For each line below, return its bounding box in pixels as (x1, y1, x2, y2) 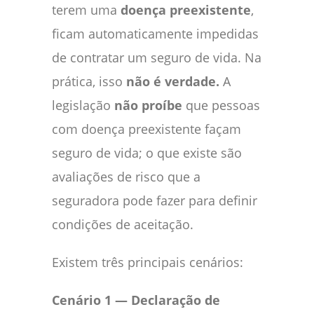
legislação (52, 96, 114, 114)
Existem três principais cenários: (52, 253, 243, 271)
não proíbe (114, 96, 182, 114)
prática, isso (52, 72, 126, 90)
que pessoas (182, 96, 260, 114)
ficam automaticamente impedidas (52, 25, 259, 42)
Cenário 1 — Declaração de (52, 291, 220, 308)
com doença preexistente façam (52, 120, 241, 137)
